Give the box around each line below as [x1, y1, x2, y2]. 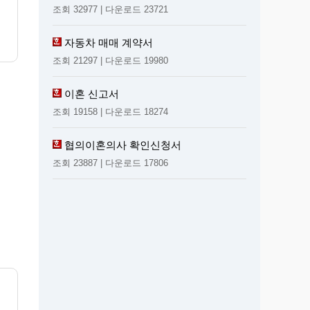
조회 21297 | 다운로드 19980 [53, 55, 168, 66]
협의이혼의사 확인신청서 [64, 138, 181, 151]
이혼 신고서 [64, 87, 119, 100]
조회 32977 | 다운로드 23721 [53, 3, 168, 15]
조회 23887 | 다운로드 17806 [53, 157, 168, 168]
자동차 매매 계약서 [64, 36, 153, 48]
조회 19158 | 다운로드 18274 [53, 106, 168, 117]
